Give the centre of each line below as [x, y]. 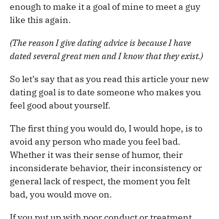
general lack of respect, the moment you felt [100, 181]
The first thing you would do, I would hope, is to [106, 128]
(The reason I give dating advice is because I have [100, 43]
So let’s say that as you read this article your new [109, 79]
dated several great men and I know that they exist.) [106, 56]
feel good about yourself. [60, 105]
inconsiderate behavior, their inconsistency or [106, 168]
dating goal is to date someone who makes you [105, 92]
